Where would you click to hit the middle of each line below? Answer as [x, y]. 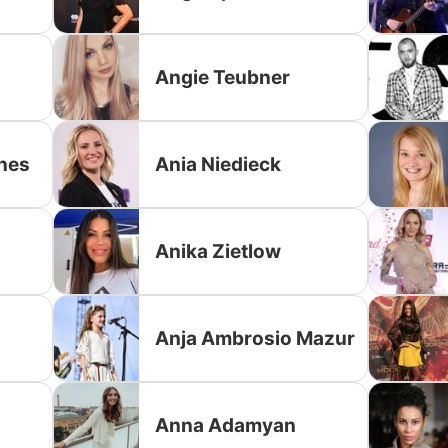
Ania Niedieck [218, 164]
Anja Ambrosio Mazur [255, 338]
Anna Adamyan [226, 425]
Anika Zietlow [218, 251]
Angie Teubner [223, 77]
